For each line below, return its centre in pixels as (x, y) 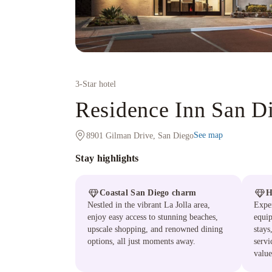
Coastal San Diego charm (148, 193)
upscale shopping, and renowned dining (155, 229)
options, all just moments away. (141, 241)
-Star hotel (98, 84)
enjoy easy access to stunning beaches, (153, 217)
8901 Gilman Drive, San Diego (140, 136)
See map (208, 135)
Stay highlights (107, 158)
